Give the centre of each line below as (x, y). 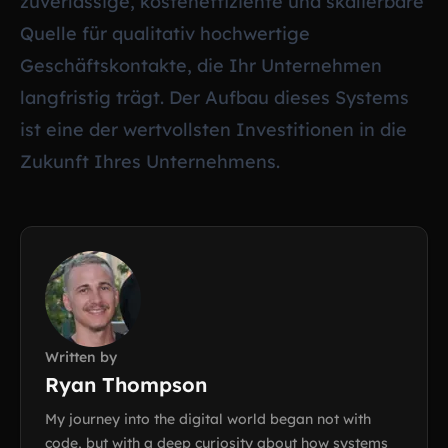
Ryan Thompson (126, 384)
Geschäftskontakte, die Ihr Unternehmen (201, 65)
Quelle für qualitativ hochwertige (165, 33)
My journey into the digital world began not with (208, 418)
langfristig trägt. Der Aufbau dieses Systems (214, 97)
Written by (81, 356)
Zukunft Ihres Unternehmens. (150, 161)
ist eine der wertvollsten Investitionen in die (213, 129)
